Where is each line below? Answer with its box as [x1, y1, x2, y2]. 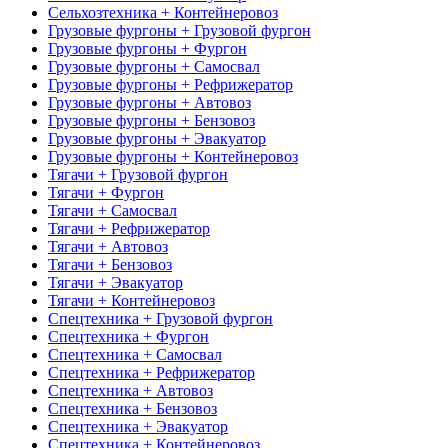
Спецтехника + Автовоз [48, 381, 213, 399]
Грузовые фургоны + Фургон [48, 39, 247, 57]
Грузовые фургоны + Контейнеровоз [48, 147, 298, 165]
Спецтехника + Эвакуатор [48, 417, 228, 435]
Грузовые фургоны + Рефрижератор [48, 75, 293, 93]
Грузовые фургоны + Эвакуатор [48, 129, 266, 147]
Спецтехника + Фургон [48, 327, 209, 345]
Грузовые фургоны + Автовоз [48, 93, 251, 111]
